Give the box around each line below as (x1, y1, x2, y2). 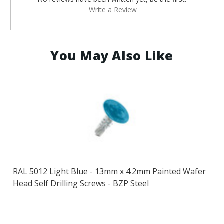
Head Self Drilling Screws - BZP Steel (12, 178, 149, 189)
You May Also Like (50, 47, 173, 64)
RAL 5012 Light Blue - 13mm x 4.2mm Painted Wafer (12, 166, 206, 177)
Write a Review (89, 5, 137, 15)
